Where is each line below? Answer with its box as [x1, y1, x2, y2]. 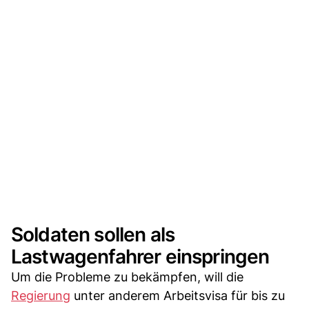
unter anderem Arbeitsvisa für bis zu [70, 288, 285, 303]
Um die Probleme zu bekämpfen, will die [11, 269, 243, 284]
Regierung [11, 288, 70, 303]
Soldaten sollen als [11, 222, 175, 246]
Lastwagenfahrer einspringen [11, 244, 270, 268]
